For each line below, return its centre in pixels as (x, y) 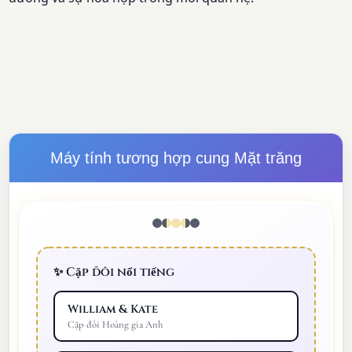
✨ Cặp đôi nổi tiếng (114, 273)
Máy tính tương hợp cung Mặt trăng (176, 158)
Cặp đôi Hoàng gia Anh (115, 325)
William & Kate (113, 310)
